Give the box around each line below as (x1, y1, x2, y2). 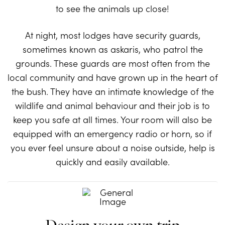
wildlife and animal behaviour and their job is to (15, 99, 210, 112)
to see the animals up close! (56, 2, 169, 15)
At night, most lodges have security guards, (25, 29, 200, 42)
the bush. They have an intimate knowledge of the (11, 85, 214, 98)
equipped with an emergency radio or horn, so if (13, 127, 212, 140)
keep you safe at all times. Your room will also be (13, 113, 212, 126)
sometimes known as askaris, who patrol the (22, 43, 203, 56)
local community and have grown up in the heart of (7, 71, 218, 84)
